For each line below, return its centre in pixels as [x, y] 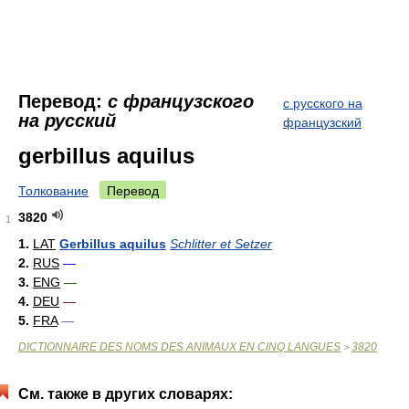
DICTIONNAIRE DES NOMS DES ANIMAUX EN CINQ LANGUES [179, 347]
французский [322, 122]
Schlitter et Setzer [221, 244]
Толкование [53, 191]
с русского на [323, 103]
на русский [67, 121]
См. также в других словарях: [126, 394]
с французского [181, 101]
